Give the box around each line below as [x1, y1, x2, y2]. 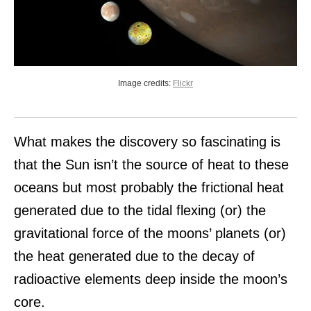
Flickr [173, 78, 193, 89]
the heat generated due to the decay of [14, 249, 255, 264]
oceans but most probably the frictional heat [14, 180, 284, 196]
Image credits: [118, 78, 171, 89]
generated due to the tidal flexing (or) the [14, 203, 266, 219]
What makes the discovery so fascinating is [14, 134, 280, 150]
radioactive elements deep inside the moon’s [14, 271, 287, 287]
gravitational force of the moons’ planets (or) [14, 226, 286, 242]
